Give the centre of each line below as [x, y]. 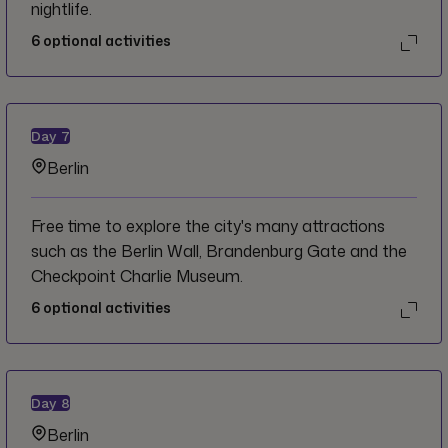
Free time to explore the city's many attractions [208, 225]
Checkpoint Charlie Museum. [137, 275]
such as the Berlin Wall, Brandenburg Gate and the [219, 250]
